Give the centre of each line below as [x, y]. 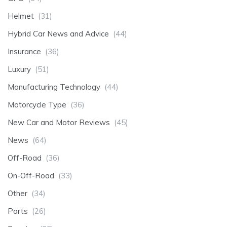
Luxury [19, 69]
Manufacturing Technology [54, 87]
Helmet [21, 16]
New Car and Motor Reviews [59, 122]
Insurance [24, 51]
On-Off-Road [31, 175]
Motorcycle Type [37, 104]
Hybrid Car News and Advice [58, 33]
